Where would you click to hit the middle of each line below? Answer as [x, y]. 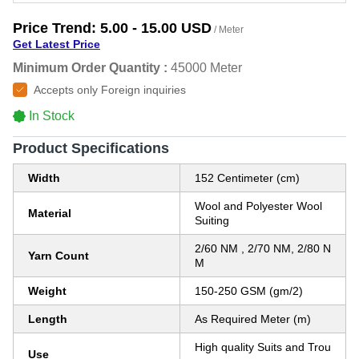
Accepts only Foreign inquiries [110, 90]
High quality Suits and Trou [263, 347]
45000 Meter [206, 68]
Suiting [212, 220]
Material [50, 213]
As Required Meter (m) [253, 319]
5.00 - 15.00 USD [156, 28]
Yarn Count [58, 256]
